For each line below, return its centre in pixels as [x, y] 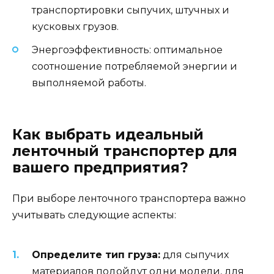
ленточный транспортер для [125, 151]
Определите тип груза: [96, 255]
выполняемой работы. [89, 83]
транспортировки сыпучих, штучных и [131, 10]
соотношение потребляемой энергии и [135, 67]
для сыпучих [194, 255]
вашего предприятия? [100, 167]
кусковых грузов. [75, 27]
